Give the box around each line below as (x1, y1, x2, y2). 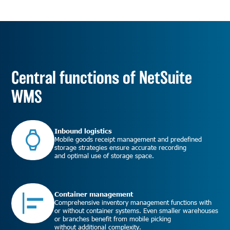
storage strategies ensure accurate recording (54, 143, 187, 152)
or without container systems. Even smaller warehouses (54, 206, 219, 215)
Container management (54, 189, 133, 198)
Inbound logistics (54, 127, 112, 136)
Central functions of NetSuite (11, 68, 193, 87)
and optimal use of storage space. (54, 151, 155, 160)
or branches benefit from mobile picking (54, 214, 171, 223)
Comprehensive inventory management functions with (54, 198, 212, 206)
